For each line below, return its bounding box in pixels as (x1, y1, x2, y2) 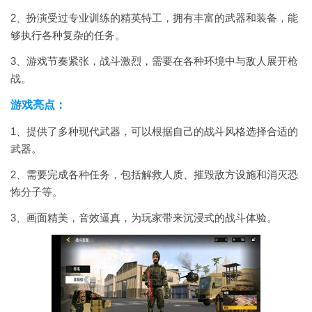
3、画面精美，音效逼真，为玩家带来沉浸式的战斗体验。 (10, 212, 277, 224)
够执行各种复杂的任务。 (10, 29, 125, 41)
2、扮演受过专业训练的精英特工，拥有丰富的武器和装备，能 (10, 12, 298, 24)
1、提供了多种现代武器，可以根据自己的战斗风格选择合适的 (10, 125, 298, 137)
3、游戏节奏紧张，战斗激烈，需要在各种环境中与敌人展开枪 (10, 55, 298, 67)
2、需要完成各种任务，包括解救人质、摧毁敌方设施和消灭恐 (10, 169, 298, 180)
